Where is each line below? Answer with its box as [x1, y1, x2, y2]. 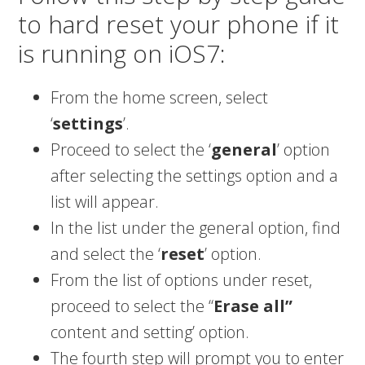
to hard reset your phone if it [18, 7, 340, 41]
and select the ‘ [51, 243, 161, 265]
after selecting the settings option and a [51, 165, 339, 187]
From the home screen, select [51, 86, 269, 108]
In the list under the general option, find [51, 217, 341, 239]
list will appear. [51, 191, 160, 213]
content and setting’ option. [51, 321, 250, 343]
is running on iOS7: [18, 37, 226, 70]
